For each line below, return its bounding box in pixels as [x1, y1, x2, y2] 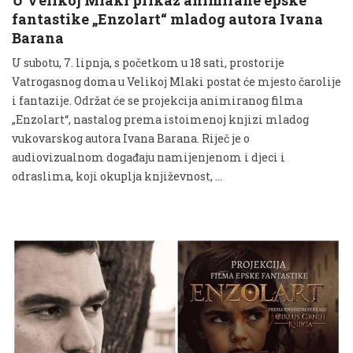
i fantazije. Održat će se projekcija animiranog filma [12, 92, 303, 108]
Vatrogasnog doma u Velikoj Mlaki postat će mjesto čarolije [12, 73, 341, 89]
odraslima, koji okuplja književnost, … [12, 168, 222, 184]
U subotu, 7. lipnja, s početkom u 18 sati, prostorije [12, 54, 284, 70]
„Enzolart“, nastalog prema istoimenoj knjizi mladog [12, 111, 309, 127]
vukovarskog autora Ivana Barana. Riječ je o [12, 130, 250, 146]
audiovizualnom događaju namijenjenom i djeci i [12, 149, 285, 165]
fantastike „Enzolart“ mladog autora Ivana [12, 9, 323, 28]
